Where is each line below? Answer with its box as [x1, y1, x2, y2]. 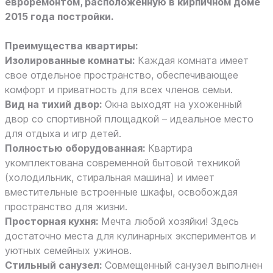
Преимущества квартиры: [5, 40, 138, 52]
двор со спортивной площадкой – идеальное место [5, 113, 253, 125]
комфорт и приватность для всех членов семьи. [5, 83, 233, 96]
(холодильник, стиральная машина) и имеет [5, 171, 214, 183]
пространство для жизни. [5, 200, 127, 213]
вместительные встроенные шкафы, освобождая [5, 186, 238, 198]
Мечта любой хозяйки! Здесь [98, 215, 239, 227]
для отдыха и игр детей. [5, 127, 121, 140]
